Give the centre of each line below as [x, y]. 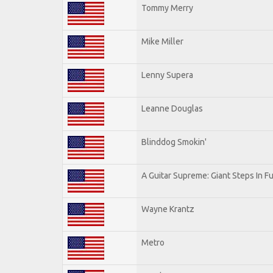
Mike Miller [162, 41]
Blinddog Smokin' [174, 142]
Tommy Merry [167, 8]
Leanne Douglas [172, 108]
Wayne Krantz [168, 209]
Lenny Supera [167, 75]
